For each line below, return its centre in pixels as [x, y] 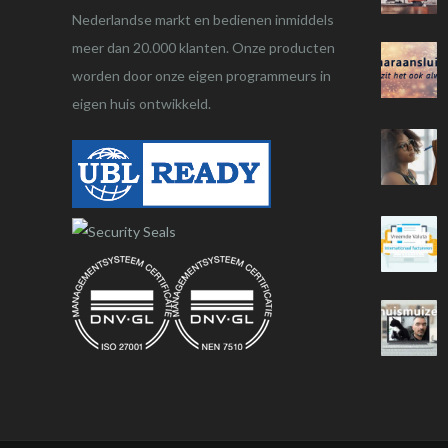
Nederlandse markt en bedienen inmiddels [203, 19]
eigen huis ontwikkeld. [141, 103]
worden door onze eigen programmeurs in [201, 75]
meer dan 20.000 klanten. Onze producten [203, 47]
